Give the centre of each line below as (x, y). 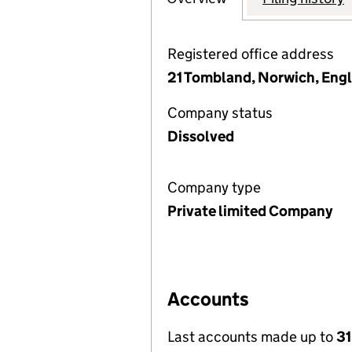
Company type (214, 187)
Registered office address (251, 54)
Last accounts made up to (252, 337)
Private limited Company (250, 211)
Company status (220, 113)
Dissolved (201, 136)
